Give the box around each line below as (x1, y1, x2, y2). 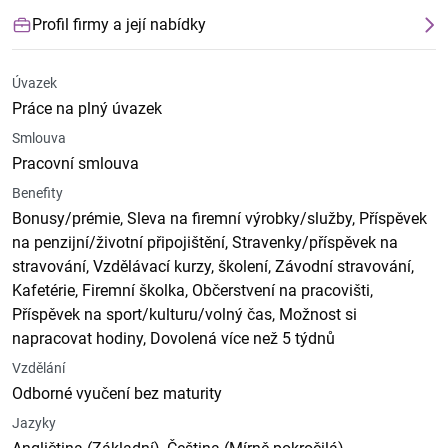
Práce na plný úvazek (12, 99, 162, 118)
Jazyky (12, 415, 56, 431)
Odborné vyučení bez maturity (12, 384, 222, 403)
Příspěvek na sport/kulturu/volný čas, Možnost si (12, 305, 357, 324)
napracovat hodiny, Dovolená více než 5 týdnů (12, 329, 335, 348)
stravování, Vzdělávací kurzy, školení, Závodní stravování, (12, 257, 414, 276)
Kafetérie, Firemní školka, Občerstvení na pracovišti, (12, 281, 373, 300)
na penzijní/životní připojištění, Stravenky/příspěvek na (12, 233, 398, 252)
